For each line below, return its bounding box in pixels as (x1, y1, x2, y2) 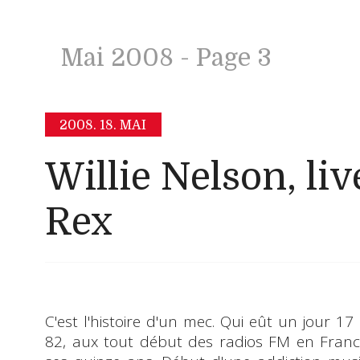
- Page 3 (174, 43, 272, 72)
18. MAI (100, 117, 147, 133)
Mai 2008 (61, 43, 174, 72)
